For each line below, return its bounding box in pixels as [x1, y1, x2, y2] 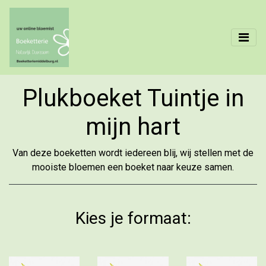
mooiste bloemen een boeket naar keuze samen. [32, 161, 234, 173]
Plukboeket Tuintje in [22, 84, 244, 112]
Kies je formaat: [75, 208, 191, 228]
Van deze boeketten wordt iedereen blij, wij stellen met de [12, 147, 254, 159]
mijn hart [85, 113, 180, 141]
